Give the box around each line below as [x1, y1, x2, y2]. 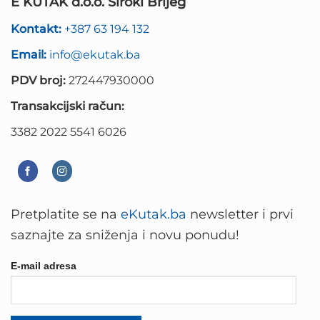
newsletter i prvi [186, 205, 294, 222]
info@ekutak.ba [49, 47, 140, 62]
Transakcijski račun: [11, 99, 124, 114]
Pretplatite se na [11, 205, 121, 222]
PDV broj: [11, 73, 66, 88]
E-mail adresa [11, 260, 76, 272]
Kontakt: [11, 21, 64, 36]
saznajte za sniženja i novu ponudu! [11, 226, 239, 243]
